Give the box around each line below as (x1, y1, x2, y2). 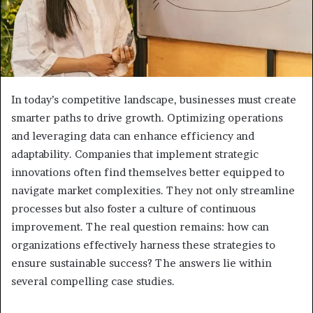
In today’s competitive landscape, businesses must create (11, 93, 296, 107)
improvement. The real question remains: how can (11, 220, 269, 234)
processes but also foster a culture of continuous (11, 202, 256, 216)
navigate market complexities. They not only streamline (11, 184, 295, 198)
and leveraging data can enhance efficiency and (11, 129, 254, 143)
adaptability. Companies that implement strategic (11, 147, 259, 161)
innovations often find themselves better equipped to (11, 166, 284, 180)
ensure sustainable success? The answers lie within (11, 256, 272, 270)
